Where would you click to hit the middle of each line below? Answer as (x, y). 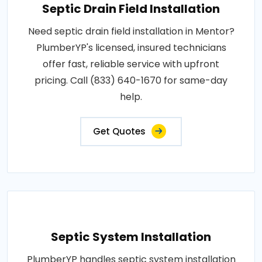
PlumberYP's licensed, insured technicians (131, 48)
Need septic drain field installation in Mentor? (131, 31)
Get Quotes (119, 131)
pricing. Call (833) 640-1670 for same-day (131, 80)
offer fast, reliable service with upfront (131, 64)
